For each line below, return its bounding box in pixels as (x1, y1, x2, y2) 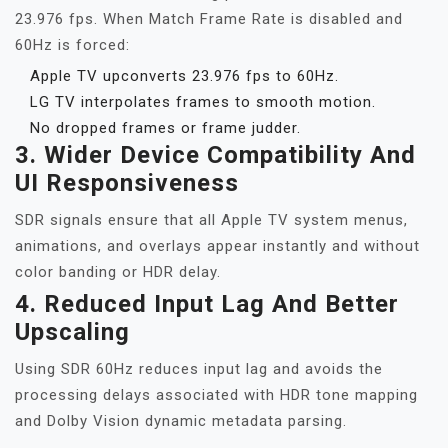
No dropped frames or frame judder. (30, 119, 301, 137)
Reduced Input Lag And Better (44, 290, 399, 318)
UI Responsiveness (15, 169, 239, 197)
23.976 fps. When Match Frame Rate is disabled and (15, 10, 403, 28)
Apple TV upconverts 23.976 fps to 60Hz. (30, 67, 339, 85)
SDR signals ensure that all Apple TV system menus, (15, 211, 408, 229)
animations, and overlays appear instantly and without (15, 237, 420, 255)
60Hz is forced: (15, 36, 130, 54)
